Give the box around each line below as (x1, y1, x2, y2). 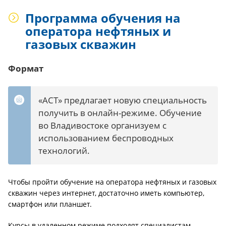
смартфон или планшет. (8, 199, 94, 209)
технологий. (38, 145, 90, 156)
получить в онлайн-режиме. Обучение (38, 107, 202, 119)
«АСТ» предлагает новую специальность (38, 94, 207, 106)
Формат (8, 63, 43, 74)
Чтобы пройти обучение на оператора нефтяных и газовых (8, 177, 216, 187)
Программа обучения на (25, 10, 181, 26)
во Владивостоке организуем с (38, 120, 166, 131)
